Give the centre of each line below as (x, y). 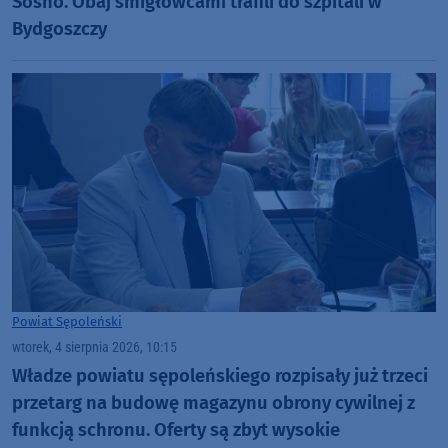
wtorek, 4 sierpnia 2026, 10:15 (94, 347)
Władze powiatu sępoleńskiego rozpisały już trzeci (220, 376)
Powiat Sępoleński (67, 321)
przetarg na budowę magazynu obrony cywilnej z (213, 403)
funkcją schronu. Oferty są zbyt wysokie (176, 430)
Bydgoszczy (59, 29)
